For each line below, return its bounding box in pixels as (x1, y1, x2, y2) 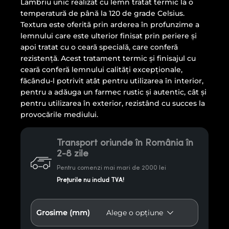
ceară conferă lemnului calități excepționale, (20, 65, 182, 74)
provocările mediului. (20, 110, 98, 119)
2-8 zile (56, 148, 88, 159)
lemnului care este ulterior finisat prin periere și (20, 31, 197, 40)
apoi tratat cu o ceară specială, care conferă (20, 42, 178, 52)
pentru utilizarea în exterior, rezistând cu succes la (20, 99, 205, 108)
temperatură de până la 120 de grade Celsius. (20, 9, 185, 18)
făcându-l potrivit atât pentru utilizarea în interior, (20, 76, 203, 85)
